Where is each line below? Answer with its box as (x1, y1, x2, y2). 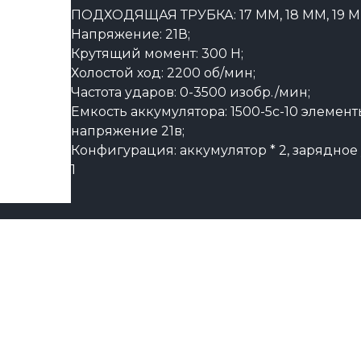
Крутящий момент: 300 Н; (71, 46, 243, 61)
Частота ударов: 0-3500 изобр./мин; (71, 85, 310, 100)
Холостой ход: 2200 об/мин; (71, 65, 255, 81)
